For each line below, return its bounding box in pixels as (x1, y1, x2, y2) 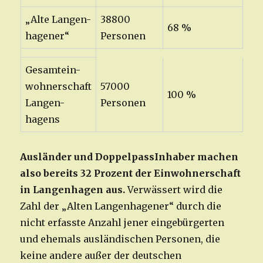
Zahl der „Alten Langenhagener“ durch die (20, 200, 222, 213)
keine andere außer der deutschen (20, 249, 182, 262)
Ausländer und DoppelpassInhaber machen (20, 151, 239, 163)
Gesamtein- (25, 64, 80, 76)
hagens (25, 113, 60, 126)
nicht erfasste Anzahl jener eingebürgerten (20, 217, 225, 229)
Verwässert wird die (127, 184, 223, 196)
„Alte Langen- (25, 14, 91, 26)
